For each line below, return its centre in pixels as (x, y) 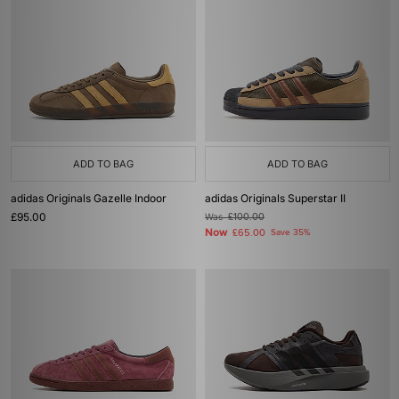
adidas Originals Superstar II (275, 198)
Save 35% (290, 232)
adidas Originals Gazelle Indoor (89, 198)
